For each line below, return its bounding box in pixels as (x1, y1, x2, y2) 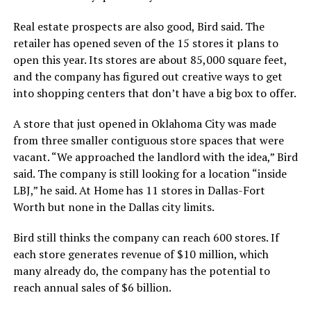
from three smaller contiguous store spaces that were (12, 133, 284, 149)
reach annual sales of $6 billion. (12, 280, 171, 296)
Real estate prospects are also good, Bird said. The (12, 19, 264, 35)
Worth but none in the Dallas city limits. (12, 199, 215, 215)
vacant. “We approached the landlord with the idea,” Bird (12, 149, 298, 165)
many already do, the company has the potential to (12, 263, 270, 279)
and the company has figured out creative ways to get (12, 69, 283, 85)
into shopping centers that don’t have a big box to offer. (12, 85, 296, 101)
